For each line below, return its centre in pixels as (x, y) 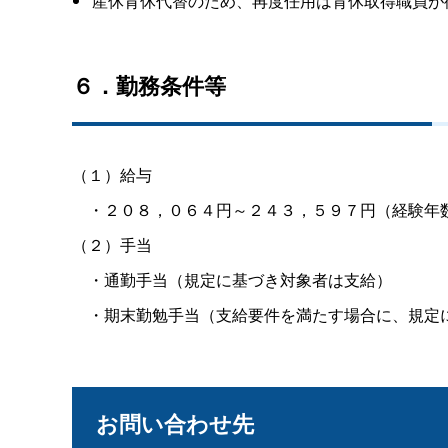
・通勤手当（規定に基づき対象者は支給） (232, 279)
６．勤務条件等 (149, 84)
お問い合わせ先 (175, 422)
